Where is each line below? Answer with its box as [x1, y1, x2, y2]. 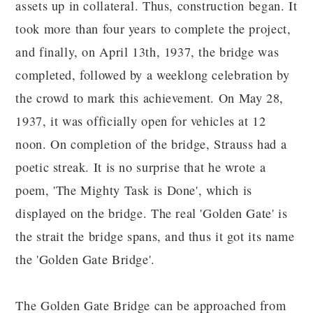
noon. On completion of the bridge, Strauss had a [15, 136, 287, 153]
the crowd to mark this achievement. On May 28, [15, 89, 284, 107]
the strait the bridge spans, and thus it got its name [15, 228, 295, 245]
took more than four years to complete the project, [15, 20, 291, 38]
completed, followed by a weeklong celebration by [15, 66, 290, 84]
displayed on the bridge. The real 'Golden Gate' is [15, 205, 288, 222]
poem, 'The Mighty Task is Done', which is [15, 182, 252, 199]
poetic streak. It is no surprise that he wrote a [15, 159, 266, 176]
